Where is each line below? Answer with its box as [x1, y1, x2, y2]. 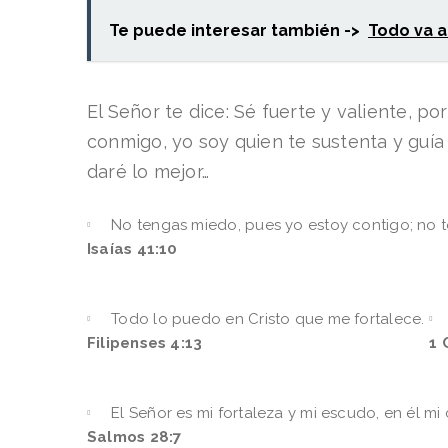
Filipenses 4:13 [87, 333, 203, 352]
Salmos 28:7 [87, 427, 182, 446]
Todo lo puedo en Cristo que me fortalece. [111, 309, 425, 328]
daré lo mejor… [87, 160, 210, 182]
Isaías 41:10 [87, 239, 178, 258]
